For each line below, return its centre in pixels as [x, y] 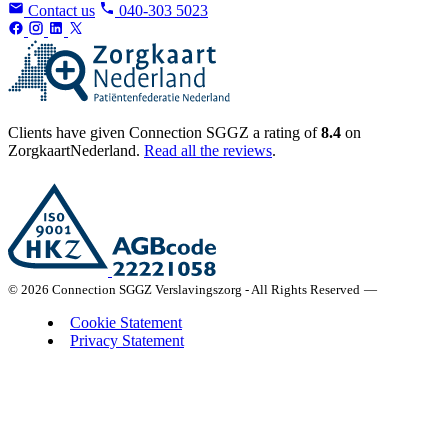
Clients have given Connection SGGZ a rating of [164, 132]
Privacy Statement [127, 340]
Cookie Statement [126, 322]
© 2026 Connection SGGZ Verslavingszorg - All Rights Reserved [184, 289]
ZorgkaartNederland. [76, 150]
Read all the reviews [208, 150]
